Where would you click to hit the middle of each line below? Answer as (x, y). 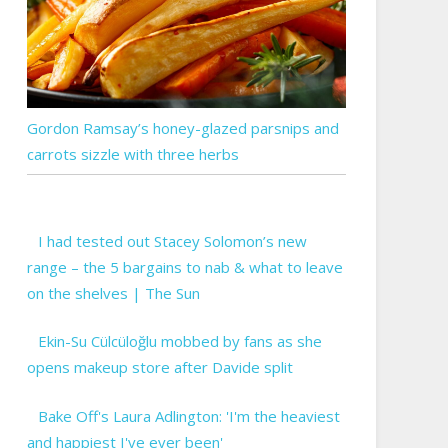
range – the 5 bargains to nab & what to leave (184, 266)
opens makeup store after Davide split (159, 367)
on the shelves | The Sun (113, 292)
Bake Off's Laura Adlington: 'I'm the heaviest (189, 415)
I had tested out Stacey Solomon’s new (173, 240)
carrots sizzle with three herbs (132, 153)
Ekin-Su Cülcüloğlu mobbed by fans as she (180, 341)
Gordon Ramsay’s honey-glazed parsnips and (182, 127)
